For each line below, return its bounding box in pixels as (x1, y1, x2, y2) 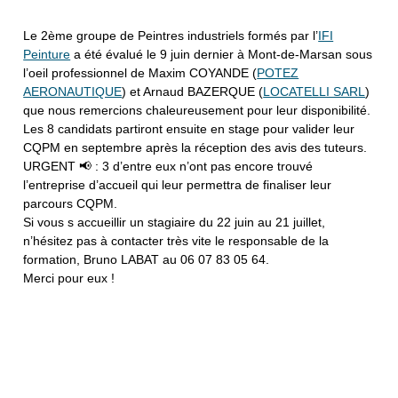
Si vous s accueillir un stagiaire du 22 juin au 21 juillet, (23, 214, 326, 229)
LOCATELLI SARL (263, 84, 366, 99)
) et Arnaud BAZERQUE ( (122, 84, 264, 99)
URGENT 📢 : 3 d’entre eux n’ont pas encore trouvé (23, 158, 314, 173)
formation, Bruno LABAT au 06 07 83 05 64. (23, 251, 270, 267)
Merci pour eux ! (23, 270, 115, 285)
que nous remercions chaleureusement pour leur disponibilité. (23, 102, 371, 117)
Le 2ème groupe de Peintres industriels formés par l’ (23, 28, 319, 43)
